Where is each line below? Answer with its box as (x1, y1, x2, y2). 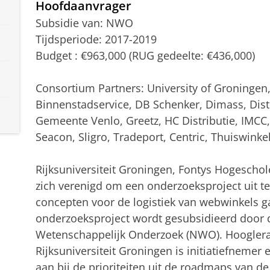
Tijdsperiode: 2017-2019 (35, 31, 157, 46)
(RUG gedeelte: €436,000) (128, 48, 255, 63)
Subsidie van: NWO (35, 15, 133, 30)
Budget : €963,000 (35, 48, 129, 63)
